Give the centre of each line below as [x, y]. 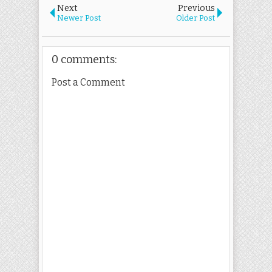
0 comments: [84, 60]
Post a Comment [88, 83]
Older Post [195, 18]
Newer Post [79, 18]
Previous [196, 8]
